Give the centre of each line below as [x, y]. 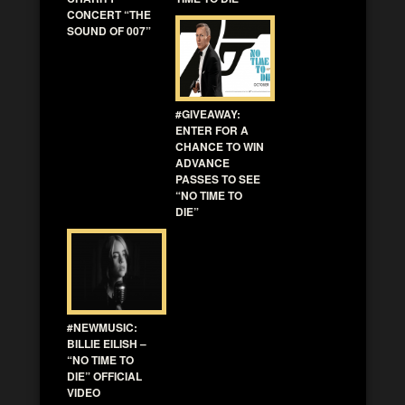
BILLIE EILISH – [107, 343]
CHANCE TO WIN [220, 146]
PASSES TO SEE [218, 179]
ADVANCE [202, 162]
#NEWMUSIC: [102, 327]
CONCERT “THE [109, 14]
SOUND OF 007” [109, 30]
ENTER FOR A [212, 130]
